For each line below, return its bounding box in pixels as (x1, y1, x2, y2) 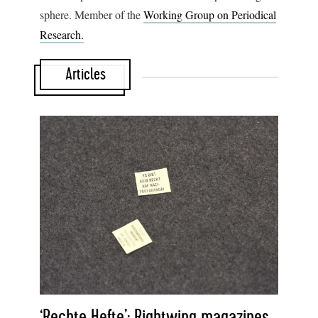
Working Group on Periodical (143, 7, 276, 22)
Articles (65, 66, 106, 83)
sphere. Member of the (40, 7, 143, 22)
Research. (40, 27, 84, 42)
